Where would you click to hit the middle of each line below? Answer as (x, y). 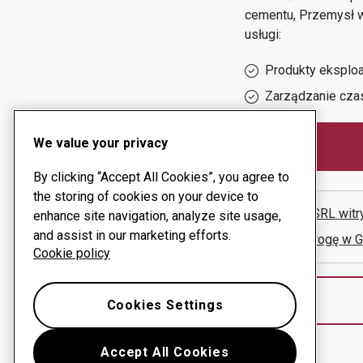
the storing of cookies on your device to (146, 196)
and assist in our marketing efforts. (132, 235)
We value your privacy (100, 143)
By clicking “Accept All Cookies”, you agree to (161, 177)
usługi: (263, 34)
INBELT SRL (301, 214)
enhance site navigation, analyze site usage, (157, 216)
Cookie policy (72, 253)
